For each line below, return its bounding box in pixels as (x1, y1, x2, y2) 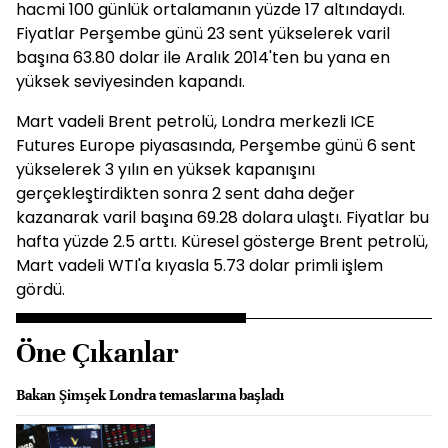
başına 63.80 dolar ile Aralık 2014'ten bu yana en (16, 46, 390, 69)
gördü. (16, 278, 65, 301)
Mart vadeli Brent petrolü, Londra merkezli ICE (16, 110, 375, 133)
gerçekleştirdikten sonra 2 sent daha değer (16, 182, 355, 205)
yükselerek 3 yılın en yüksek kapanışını (16, 158, 315, 181)
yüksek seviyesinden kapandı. (16, 70, 245, 93)
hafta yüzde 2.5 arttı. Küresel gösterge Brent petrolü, (16, 230, 428, 253)
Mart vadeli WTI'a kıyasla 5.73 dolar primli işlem (16, 254, 383, 277)
